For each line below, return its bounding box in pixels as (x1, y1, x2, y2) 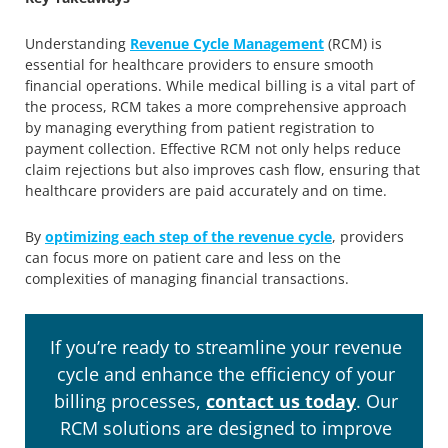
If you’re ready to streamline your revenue (50, 335, 402, 360)
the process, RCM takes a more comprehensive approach (25, 97, 407, 117)
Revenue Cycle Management (130, 34, 324, 54)
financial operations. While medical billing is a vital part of (25, 76, 415, 96)
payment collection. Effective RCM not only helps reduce (25, 139, 401, 159)
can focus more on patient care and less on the (25, 248, 341, 268)
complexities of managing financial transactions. (25, 269, 349, 289)
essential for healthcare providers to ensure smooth (25, 55, 374, 75)
